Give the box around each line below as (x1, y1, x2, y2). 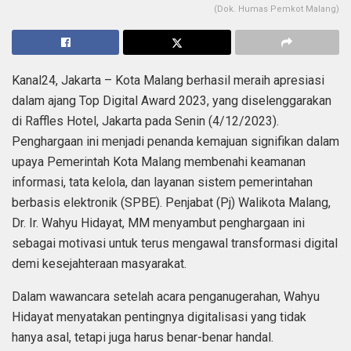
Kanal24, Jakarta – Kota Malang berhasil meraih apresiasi (12, 72, 324, 88)
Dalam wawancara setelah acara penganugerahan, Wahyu (12, 288, 320, 304)
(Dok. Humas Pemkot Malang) (214, 3, 339, 14)
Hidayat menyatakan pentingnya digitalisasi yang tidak (12, 309, 306, 324)
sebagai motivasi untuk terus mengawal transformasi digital (12, 235, 338, 251)
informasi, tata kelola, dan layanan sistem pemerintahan (12, 174, 313, 190)
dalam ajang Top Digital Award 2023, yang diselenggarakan (12, 92, 331, 108)
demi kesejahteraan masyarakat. (12, 255, 186, 271)
